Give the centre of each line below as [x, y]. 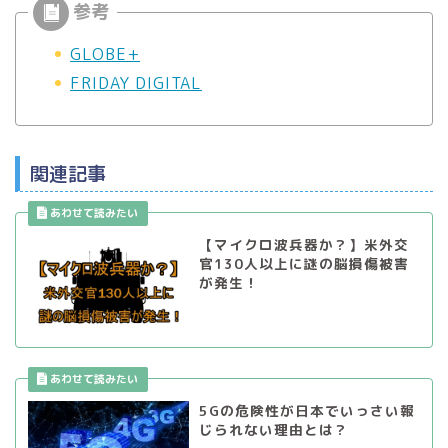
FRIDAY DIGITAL [136, 82]
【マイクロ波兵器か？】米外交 [303, 244]
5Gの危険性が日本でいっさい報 [306, 411]
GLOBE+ [105, 53]
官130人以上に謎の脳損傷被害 [303, 263]
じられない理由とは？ [273, 430]
